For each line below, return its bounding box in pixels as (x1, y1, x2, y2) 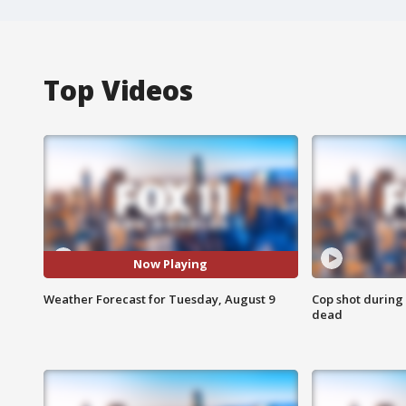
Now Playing (133, 256, 208, 273)
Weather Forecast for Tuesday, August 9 (43, 290, 275, 307)
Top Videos (43, 71, 193, 109)
